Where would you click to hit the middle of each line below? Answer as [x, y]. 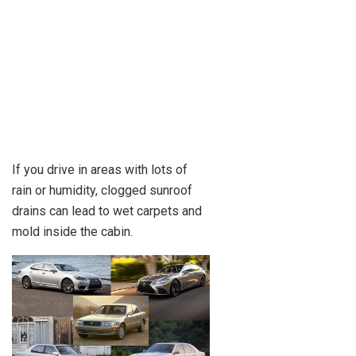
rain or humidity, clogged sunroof [102, 190]
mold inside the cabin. [72, 231]
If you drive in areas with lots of [100, 169]
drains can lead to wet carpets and [107, 211]
